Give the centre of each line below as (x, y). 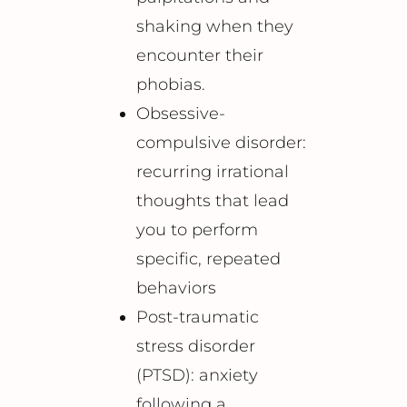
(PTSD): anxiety (197, 376)
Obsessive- (181, 114)
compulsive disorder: (221, 143)
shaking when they (215, 27)
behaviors (176, 288)
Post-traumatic (198, 318)
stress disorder (196, 347)
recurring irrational (213, 172)
